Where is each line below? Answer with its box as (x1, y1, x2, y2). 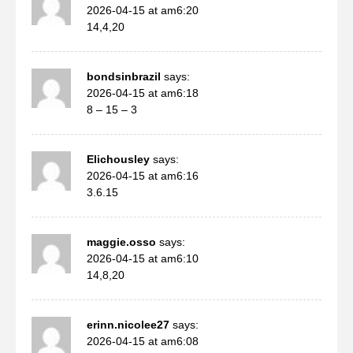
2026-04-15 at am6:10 (87, 251, 199, 265)
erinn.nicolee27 (87, 318, 169, 331)
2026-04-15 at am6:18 (87, 86, 199, 99)
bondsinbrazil (87, 69, 161, 83)
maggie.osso (87, 235, 156, 248)
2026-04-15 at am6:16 (87, 169, 199, 182)
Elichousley (87, 152, 150, 165)
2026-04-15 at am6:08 (87, 334, 199, 347)
